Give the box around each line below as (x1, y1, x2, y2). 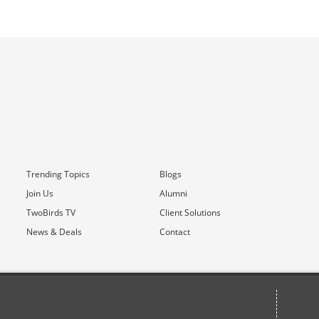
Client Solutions (159, 206, 221, 219)
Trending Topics (26, 168, 90, 181)
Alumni (159, 187, 187, 200)
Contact (159, 226, 190, 239)
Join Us (26, 187, 54, 200)
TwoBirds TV (26, 206, 76, 219)
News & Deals (26, 226, 83, 239)
